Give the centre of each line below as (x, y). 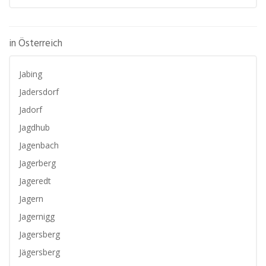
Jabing (31, 74)
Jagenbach (39, 145)
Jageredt (35, 181)
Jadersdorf (39, 92)
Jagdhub (34, 127)
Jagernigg (37, 216)
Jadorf (31, 110)
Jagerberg (37, 163)
